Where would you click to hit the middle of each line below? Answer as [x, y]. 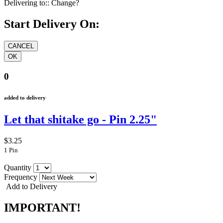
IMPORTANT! [42, 207]
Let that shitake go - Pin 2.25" [80, 119]
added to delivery [25, 97]
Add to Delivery [31, 186]
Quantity [19, 167]
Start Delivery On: [52, 24]
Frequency [22, 177]
